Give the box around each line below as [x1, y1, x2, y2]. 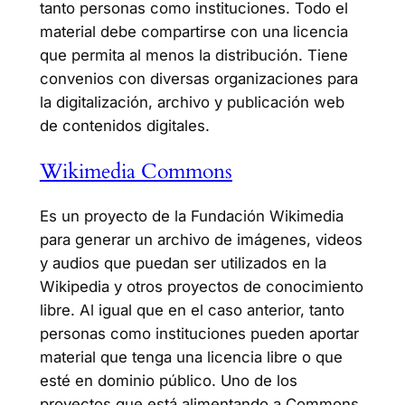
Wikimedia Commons [39, 156, 232, 185]
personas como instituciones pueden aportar [39, 324, 359, 343]
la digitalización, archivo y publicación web [39, 93, 344, 112]
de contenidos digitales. [39, 117, 210, 136]
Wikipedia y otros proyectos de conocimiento [39, 277, 363, 296]
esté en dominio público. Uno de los [39, 371, 297, 390]
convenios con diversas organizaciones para [39, 70, 358, 89]
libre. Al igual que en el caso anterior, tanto [39, 300, 344, 319]
